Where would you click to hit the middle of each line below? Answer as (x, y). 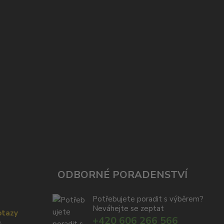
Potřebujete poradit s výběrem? (148, 199)
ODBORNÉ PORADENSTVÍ (122, 175)
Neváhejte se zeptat (128, 208)
